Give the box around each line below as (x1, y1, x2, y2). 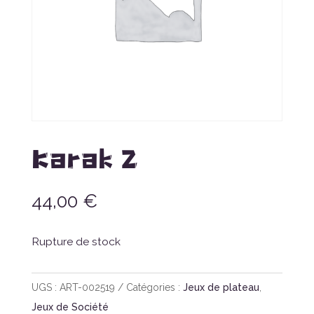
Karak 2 (31, 137, 138, 176)
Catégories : (125, 282, 183, 294)
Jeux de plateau (182, 282, 259, 294)
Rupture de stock (31, 235, 121, 249)
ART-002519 (59, 282, 115, 294)
